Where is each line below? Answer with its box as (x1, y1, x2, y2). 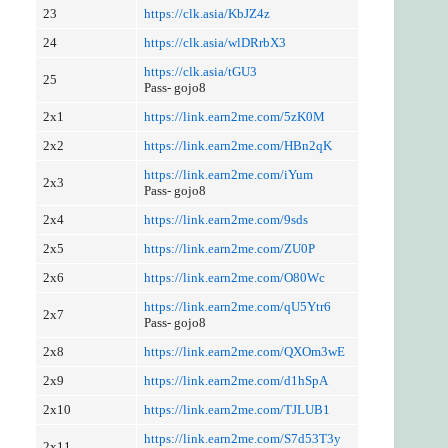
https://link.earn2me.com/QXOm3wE (143, 343, 345, 359)
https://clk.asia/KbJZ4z (143, 5, 270, 21)
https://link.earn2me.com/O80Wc (143, 269, 325, 285)
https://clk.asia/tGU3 (143, 63, 257, 79)
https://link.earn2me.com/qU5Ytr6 (143, 298, 331, 314)
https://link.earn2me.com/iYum (143, 166, 313, 182)
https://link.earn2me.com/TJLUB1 (143, 401, 330, 417)
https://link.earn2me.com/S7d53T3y (143, 430, 341, 446)
